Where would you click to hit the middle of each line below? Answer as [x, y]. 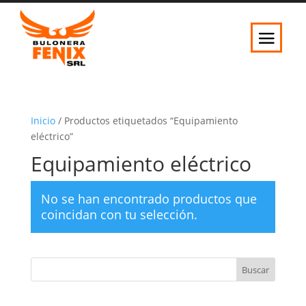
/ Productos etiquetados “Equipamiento [146, 120]
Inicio [43, 120]
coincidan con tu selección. [119, 214]
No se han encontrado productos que [149, 198]
